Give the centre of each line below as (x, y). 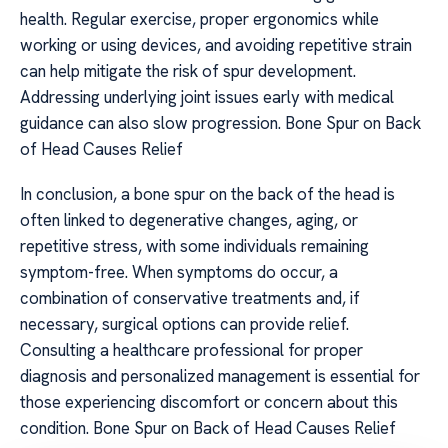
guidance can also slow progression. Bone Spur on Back (220, 123)
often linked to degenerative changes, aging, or (189, 219)
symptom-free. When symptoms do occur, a (179, 271)
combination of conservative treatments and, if (190, 297)
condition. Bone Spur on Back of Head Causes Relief (208, 427)
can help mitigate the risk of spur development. (188, 71)
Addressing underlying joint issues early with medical (207, 97)
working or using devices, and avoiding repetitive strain (216, 45)
